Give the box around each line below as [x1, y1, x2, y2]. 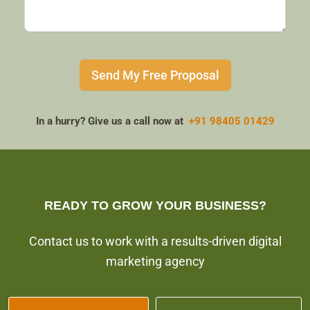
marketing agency [105, 254, 205, 268]
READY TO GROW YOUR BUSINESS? [44, 199, 266, 212]
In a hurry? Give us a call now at [35, 114, 189, 127]
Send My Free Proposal [91, 67, 219, 82]
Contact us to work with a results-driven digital [28, 234, 282, 248]
